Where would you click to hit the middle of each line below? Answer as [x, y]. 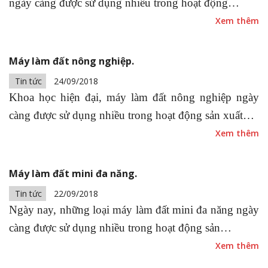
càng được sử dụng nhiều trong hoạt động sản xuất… [132, 115]
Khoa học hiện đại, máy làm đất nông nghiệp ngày [134, 97]
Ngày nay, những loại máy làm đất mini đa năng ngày [134, 210]
